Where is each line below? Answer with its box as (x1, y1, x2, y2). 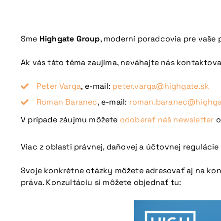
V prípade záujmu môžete (21, 114, 120, 125)
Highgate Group (39, 34, 100, 44)
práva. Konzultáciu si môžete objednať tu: (21, 177, 182, 187)
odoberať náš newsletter (119, 114, 214, 125)
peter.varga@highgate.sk (112, 81, 209, 91)
